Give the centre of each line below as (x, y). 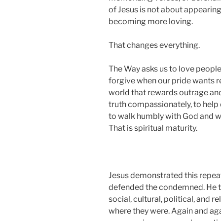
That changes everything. (154, 45)
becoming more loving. (151, 22)
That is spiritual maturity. (153, 128)
